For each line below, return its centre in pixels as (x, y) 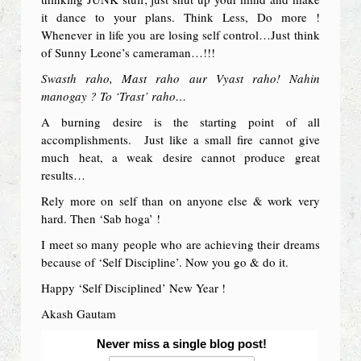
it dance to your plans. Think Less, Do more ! (180, 17)
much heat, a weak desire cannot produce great (180, 157)
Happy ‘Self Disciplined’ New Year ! (134, 287)
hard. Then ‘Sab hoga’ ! (101, 218)
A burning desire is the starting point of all (180, 121)
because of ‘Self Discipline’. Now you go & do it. (165, 261)
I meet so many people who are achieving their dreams (180, 244)
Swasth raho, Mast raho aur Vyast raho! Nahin (180, 78)
